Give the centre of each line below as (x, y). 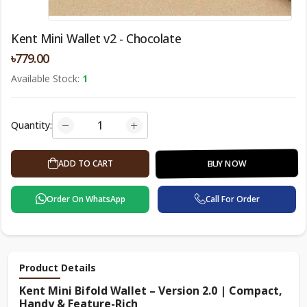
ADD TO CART (86, 163)
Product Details (58, 268)
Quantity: (32, 125)
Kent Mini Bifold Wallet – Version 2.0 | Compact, (151, 291)
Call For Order (232, 199)
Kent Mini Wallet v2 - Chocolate (96, 38)
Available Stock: (47, 78)
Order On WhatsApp (86, 199)
